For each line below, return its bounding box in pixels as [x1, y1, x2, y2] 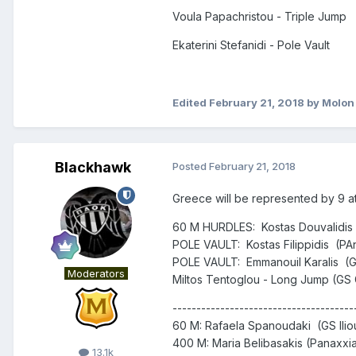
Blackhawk [55, 158, 131, 176]
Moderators [68, 266, 125, 280]
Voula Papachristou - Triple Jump [172, 9, 346, 23]
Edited [172, 95, 209, 109]
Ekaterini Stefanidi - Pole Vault [172, 37, 333, 52]
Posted [172, 159, 209, 172]
